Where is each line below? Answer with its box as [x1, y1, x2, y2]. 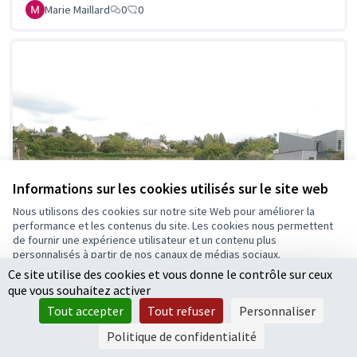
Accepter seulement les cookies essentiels [73, 292, 284, 307]
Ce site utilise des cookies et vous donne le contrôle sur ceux [8, 266, 332, 282]
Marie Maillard [45, 2, 110, 17]
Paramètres [150, 318, 207, 332]
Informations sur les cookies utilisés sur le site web [13, 179, 328, 198]
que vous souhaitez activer [8, 282, 151, 298]
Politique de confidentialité [106, 328, 257, 344]
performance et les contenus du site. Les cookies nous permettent [13, 218, 333, 233]
